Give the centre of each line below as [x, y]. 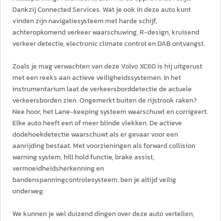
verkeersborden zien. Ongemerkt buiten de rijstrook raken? [105, 100]
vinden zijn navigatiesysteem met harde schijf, [85, 21]
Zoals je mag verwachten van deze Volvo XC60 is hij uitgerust [107, 66]
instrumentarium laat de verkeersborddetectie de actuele [102, 89]
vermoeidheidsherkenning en [58, 168]
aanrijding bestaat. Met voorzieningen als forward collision [104, 146]
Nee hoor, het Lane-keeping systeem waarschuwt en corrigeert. [110, 112]
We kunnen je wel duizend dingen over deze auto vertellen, [103, 214]
